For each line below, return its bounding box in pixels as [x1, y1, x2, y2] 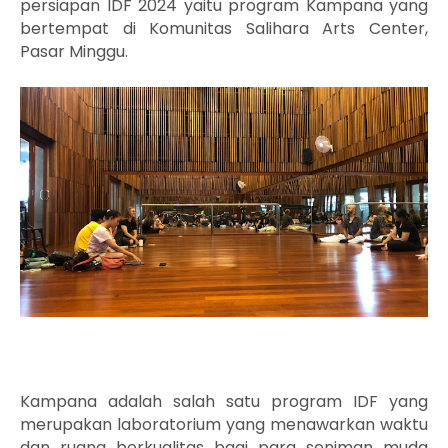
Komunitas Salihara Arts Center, [149, 17, 429, 40]
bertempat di [20, 17, 150, 40]
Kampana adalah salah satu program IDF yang [20, 389, 428, 413]
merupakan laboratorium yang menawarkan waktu [20, 412, 428, 436]
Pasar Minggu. [20, 40, 128, 63]
